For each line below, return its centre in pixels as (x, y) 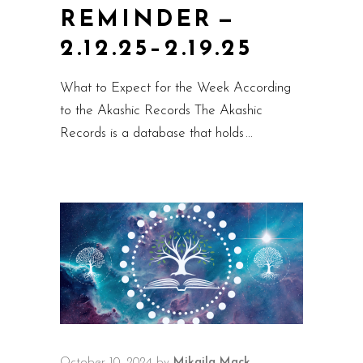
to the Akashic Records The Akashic (161, 111)
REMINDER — (151, 20)
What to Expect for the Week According (175, 88)
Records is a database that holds (154, 133)
